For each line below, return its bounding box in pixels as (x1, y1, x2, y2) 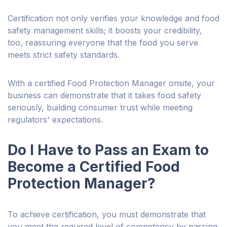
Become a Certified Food (8, 158, 180, 176)
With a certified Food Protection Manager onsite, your (8, 78, 215, 89)
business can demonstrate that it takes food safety (8, 90, 201, 101)
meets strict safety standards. (8, 50, 120, 60)
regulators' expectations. (8, 115, 103, 125)
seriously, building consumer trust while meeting (8, 102, 193, 113)
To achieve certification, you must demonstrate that (8, 209, 206, 220)
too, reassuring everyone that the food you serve (8, 37, 198, 48)
